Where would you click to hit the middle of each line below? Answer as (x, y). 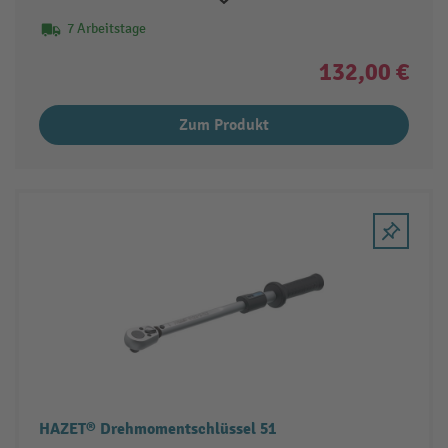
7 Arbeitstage (106, 29)
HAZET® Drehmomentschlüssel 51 (157, 428)
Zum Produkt (224, 125)
